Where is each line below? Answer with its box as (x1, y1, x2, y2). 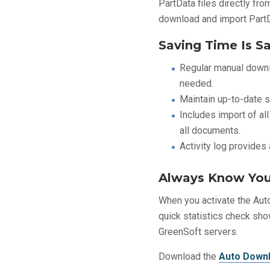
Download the (159, 251, 219, 262)
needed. (180, 78, 214, 89)
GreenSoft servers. (159, 226, 239, 237)
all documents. (180, 125, 241, 136)
